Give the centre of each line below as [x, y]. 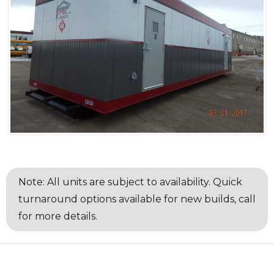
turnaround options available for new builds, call [137, 199]
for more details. [58, 217]
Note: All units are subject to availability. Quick [130, 182]
